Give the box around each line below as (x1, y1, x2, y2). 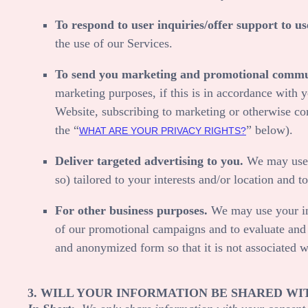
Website (55, 104, 95, 118)
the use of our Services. (55, 36, 173, 50)
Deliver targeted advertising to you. (55, 153, 243, 168)
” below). (246, 122, 293, 137)
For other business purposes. (55, 203, 208, 217)
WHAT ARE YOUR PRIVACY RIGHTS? (79, 124, 246, 136)
